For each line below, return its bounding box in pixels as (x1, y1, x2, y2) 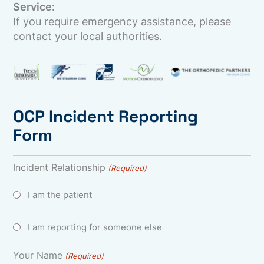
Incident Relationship (13, 161, 106, 174)
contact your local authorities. (13, 30, 163, 42)
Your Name (13, 249, 63, 262)
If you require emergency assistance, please (13, 15, 232, 28)
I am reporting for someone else (28, 222, 163, 233)
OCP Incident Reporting (13, 105, 199, 127)
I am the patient (28, 189, 93, 201)
